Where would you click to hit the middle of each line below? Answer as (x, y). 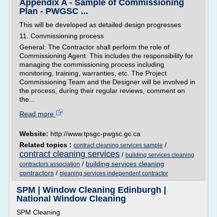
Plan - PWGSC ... (54, 11)
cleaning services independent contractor (114, 173)
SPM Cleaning (38, 212)
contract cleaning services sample (118, 145)
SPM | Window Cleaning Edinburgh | (91, 190)
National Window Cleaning (71, 199)
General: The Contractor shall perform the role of (94, 47)
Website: (35, 134)
